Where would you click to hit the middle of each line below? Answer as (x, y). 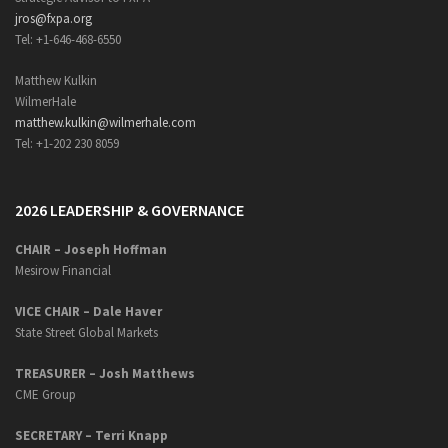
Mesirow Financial (63, 270)
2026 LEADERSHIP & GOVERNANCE (129, 210)
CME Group (45, 394)
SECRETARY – (55, 435)
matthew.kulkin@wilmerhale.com (105, 122)
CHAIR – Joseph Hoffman (91, 249)
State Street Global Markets (86, 332)
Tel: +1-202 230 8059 (67, 143)
